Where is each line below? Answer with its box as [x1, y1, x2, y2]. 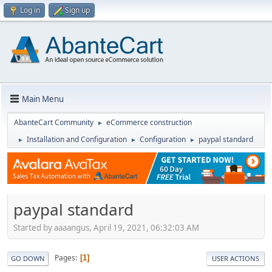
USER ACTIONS [212, 253, 259, 263]
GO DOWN [11, 253, 45, 263]
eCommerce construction [106, 117, 192, 127]
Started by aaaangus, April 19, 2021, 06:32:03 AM [13, 222, 199, 233]
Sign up [65, 5, 90, 15]
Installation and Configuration [27, 134, 127, 144]
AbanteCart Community [14, 117, 93, 127]
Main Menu [22, 93, 64, 104]
